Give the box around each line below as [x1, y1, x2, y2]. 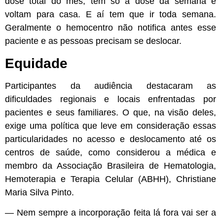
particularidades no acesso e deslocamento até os [5, 134, 216, 144]
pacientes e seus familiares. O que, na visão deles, [5, 107, 216, 117]
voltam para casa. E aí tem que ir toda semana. [5, 9, 216, 20]
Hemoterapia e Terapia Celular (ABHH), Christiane [5, 174, 216, 184]
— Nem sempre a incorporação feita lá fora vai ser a [5, 208, 216, 218]
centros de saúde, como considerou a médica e [5, 147, 216, 157]
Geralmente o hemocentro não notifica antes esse [5, 23, 216, 33]
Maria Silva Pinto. [5, 187, 74, 197]
